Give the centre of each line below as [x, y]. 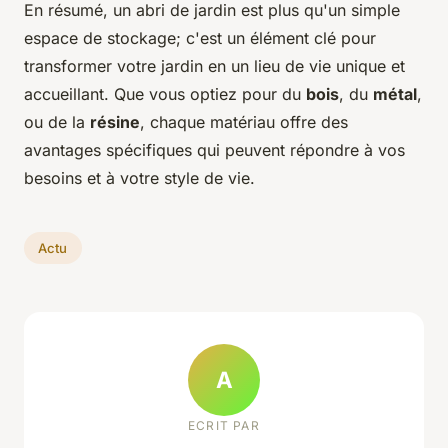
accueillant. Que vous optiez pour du [165, 94]
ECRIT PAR [224, 425]
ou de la [57, 122]
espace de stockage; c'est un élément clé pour [200, 38]
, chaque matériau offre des [244, 122]
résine [115, 122]
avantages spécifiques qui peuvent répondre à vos [214, 150]
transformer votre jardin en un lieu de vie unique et [214, 66]
